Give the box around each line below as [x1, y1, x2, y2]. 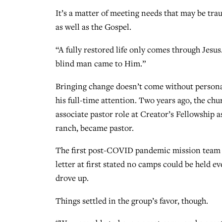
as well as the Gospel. [55, 21, 131, 33]
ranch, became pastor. [55, 122, 134, 133]
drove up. [55, 172, 89, 184]
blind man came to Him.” [55, 58, 146, 69]
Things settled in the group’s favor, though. [55, 195, 208, 206]
